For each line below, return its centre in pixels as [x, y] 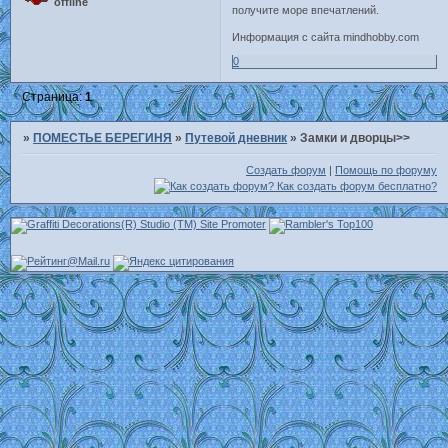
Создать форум [286, 169]
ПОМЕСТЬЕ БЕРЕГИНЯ [103, 138]
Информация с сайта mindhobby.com [326, 36]
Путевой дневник [236, 138]
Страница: [54, 96]
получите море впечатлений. [306, 9]
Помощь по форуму [386, 169]
